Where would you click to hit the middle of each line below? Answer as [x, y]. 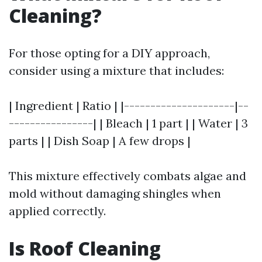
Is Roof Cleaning [85, 248]
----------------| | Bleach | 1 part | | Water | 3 [128, 123]
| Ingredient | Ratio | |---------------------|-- [129, 106]
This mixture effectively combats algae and [127, 176]
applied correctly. [57, 211]
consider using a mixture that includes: [116, 70]
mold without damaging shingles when [115, 193]
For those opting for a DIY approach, [109, 53]
